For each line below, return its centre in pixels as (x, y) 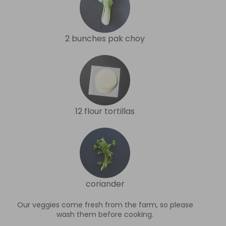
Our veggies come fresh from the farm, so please (105, 205)
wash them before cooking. (105, 214)
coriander (105, 184)
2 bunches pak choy (105, 38)
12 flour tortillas (105, 111)
